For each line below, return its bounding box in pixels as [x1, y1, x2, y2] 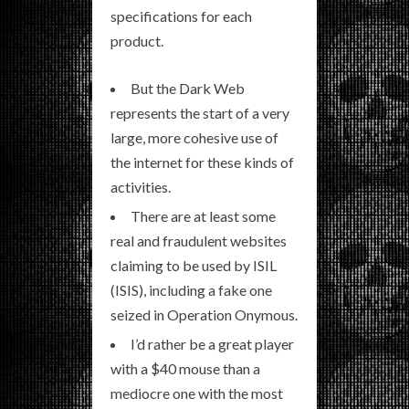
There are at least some [131, 206, 276, 225]
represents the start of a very [110, 103, 289, 121]
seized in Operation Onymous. [110, 305, 298, 323]
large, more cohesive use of [110, 128, 278, 146]
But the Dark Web [131, 79, 245, 97]
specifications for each [110, 6, 252, 25]
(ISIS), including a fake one [110, 280, 272, 299]
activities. [110, 177, 171, 195]
